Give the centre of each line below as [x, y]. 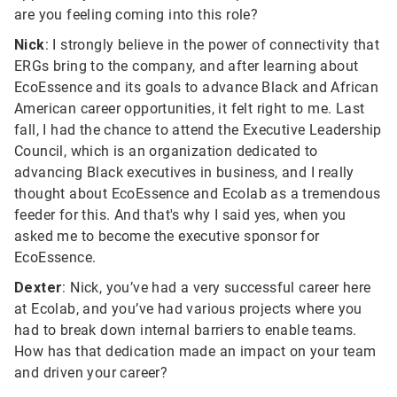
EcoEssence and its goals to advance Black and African [197, 87]
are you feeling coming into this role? [136, 15]
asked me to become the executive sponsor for [167, 236]
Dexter [39, 288]
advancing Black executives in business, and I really [184, 172]
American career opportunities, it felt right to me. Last [190, 109]
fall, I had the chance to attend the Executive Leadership [198, 130]
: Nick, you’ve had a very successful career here [217, 288]
